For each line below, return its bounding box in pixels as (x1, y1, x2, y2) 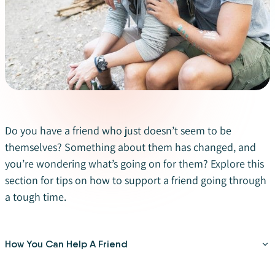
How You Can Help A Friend (5, 238, 128, 250)
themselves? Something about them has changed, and (5, 139, 256, 154)
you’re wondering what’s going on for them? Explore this (5, 156, 264, 171)
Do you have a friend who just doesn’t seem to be (5, 123, 231, 137)
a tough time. (5, 189, 66, 204)
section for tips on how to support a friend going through (5, 172, 266, 187)
